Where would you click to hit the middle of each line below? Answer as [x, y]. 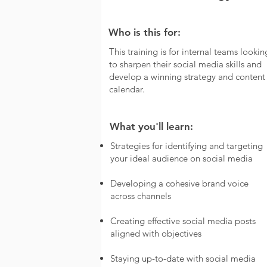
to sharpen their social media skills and [185, 64]
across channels [140, 196]
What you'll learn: [151, 126]
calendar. [127, 89]
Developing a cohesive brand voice [179, 183]
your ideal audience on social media [181, 158]
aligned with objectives [156, 233]
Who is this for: [144, 32]
